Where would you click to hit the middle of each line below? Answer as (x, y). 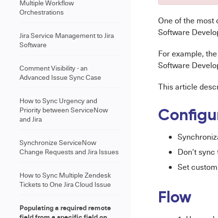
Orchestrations (42, 12)
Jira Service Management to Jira (67, 35)
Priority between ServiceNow (64, 110)
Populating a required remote (65, 207)
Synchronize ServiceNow (58, 142)
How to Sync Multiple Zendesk (65, 175)
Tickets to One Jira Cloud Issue (65, 184)
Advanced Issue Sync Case (60, 77)
